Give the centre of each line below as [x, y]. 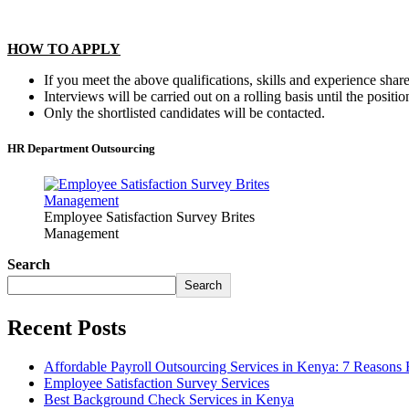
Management [81, 234]
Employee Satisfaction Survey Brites [149, 217]
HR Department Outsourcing [81, 149]
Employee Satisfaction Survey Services [157, 383]
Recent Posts [67, 328]
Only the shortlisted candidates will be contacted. [184, 112]
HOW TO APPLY [64, 48]
